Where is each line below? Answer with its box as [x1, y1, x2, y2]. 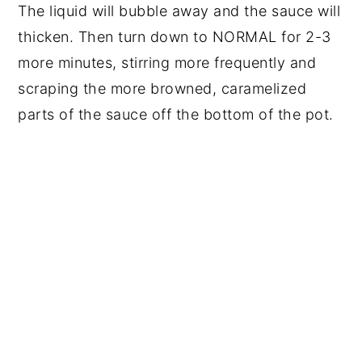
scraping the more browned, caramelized [18, 79, 307, 97]
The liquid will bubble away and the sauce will [18, 2, 341, 19]
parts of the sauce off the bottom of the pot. [18, 105, 334, 123]
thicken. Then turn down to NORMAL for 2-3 [18, 27, 331, 45]
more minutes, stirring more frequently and [18, 53, 317, 71]
